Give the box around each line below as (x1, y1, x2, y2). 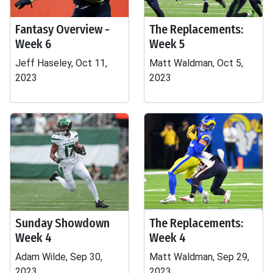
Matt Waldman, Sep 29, (149, 251, 249, 263)
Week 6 (15, 37, 51, 51)
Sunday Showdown (15, 216, 110, 230)
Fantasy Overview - (15, 22, 110, 37)
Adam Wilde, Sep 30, (15, 251, 102, 263)
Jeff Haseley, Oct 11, (15, 57, 107, 69)
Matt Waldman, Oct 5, (149, 57, 243, 69)
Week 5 (149, 37, 185, 51)
